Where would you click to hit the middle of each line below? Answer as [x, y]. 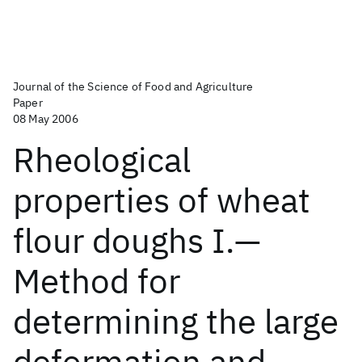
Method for [97, 281]
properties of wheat [162, 200]
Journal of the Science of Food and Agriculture [133, 86]
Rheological [102, 160]
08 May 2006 [46, 119]
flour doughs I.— [137, 240]
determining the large [176, 321]
